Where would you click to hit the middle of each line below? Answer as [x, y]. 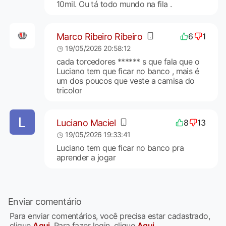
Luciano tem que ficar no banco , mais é [128, 71]
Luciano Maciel [86, 123]
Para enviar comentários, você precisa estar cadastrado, [110, 216]
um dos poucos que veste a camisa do [125, 81]
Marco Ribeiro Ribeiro [99, 36]
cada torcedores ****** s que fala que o [128, 62]
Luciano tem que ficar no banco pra [120, 148]
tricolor [69, 91]
